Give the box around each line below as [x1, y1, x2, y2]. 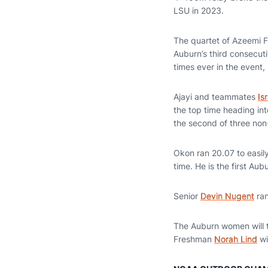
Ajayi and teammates [173, 92, 258, 102]
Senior [173, 191, 200, 201]
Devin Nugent [200, 191, 254, 201]
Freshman [173, 234, 214, 244]
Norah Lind [214, 234, 257, 244]
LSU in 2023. [173, 5, 224, 16]
